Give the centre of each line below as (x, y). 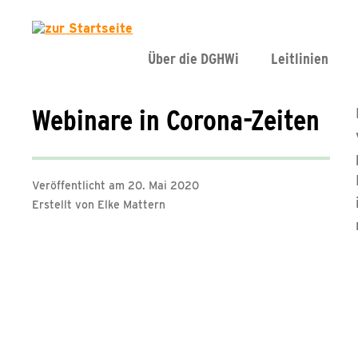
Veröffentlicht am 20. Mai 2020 (115, 185)
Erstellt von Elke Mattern (99, 205)
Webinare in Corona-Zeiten (176, 120)
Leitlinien (300, 59)
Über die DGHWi (193, 59)
